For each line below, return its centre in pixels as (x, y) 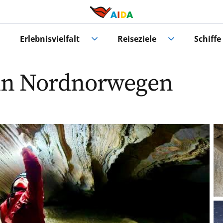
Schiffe (207, 39)
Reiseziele (137, 39)
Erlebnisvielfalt (50, 39)
